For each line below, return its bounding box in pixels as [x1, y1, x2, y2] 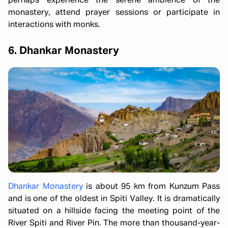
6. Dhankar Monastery [8, 45, 119, 56]
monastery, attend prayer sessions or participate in [8, 8, 220, 17]
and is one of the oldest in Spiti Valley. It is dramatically [8, 194, 220, 203]
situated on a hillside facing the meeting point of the [8, 207, 220, 215]
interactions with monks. [8, 20, 100, 29]
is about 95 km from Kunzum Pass [82, 182, 220, 191]
